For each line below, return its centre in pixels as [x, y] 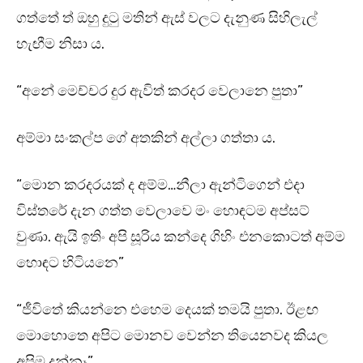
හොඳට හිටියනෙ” [70, 263]
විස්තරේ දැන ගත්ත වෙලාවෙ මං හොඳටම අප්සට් [163, 211]
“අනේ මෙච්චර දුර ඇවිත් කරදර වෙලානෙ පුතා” [160, 91]
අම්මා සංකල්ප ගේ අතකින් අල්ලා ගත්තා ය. [146, 138]
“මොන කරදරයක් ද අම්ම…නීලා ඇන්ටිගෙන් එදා [160, 185]
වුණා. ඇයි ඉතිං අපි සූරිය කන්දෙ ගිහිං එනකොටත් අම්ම [181, 237]
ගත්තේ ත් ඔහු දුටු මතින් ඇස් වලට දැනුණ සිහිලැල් [167, 18]
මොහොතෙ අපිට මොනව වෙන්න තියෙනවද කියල [172, 336]
